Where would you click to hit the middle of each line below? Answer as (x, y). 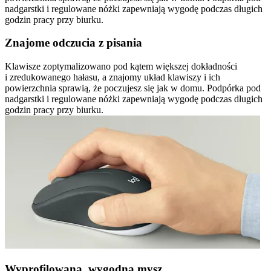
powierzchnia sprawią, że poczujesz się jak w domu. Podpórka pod (133, 88)
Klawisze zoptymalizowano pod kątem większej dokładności (121, 67)
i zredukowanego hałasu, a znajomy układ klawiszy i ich (113, 77)
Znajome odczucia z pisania (73, 43)
